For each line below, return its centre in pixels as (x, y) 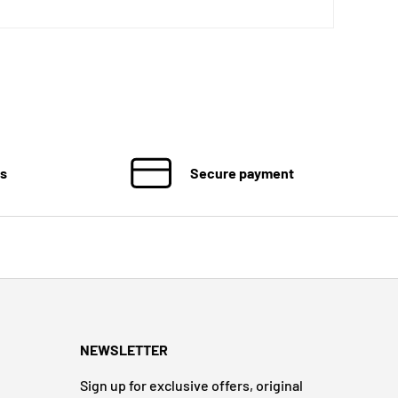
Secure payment (242, 172)
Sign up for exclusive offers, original (191, 386)
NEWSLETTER (124, 350)
